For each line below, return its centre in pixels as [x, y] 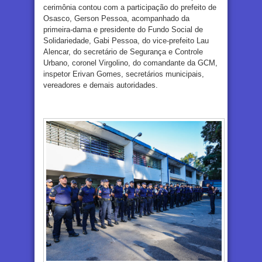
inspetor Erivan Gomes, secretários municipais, [124, 74]
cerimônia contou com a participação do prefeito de [130, 7]
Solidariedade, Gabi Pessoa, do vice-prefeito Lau [126, 40]
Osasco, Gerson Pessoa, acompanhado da [116, 18]
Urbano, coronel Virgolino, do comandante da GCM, [130, 63]
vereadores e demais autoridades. [101, 85]
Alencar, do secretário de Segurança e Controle [123, 51]
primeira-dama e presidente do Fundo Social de [123, 29]
